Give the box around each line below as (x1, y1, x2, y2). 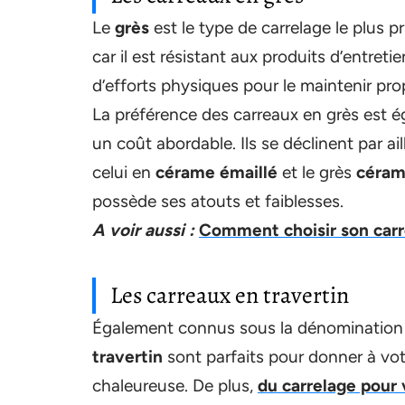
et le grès (278, 162, 356, 183)
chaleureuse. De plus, (92, 375, 258, 396)
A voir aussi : (92, 220, 194, 240)
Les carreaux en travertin (110, 279, 349, 311)
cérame (155, 162, 215, 183)
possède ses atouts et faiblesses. (92, 191, 344, 212)
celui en (92, 162, 155, 183)
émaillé (220, 162, 278, 183)
